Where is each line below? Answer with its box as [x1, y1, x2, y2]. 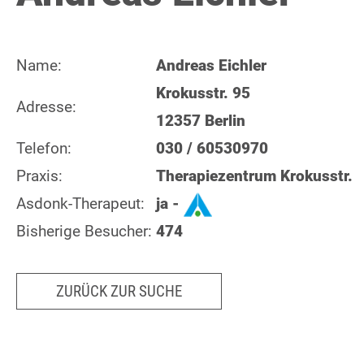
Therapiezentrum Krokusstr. [156, 167, 353, 185]
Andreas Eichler [156, 56, 266, 75]
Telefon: [16, 139, 71, 158]
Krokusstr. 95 [156, 84, 250, 102]
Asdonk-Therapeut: [16, 194, 145, 213]
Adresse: [16, 97, 76, 116]
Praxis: [16, 167, 63, 185]
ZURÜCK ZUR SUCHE [55, 282, 182, 301]
